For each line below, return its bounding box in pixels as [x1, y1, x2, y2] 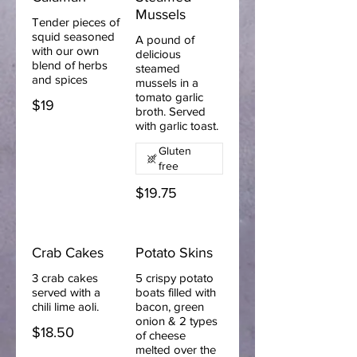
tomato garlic [135, 90, 203, 104]
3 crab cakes [32, 271, 98, 284]
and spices [32, 73, 88, 86]
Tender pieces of [32, 15, 120, 29]
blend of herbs [32, 58, 108, 72]
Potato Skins [135, 245, 213, 261]
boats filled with [135, 285, 216, 299]
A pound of [135, 33, 194, 46]
